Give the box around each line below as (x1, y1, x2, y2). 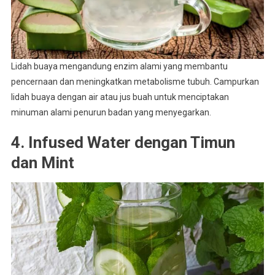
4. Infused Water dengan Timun (10, 133, 235, 152)
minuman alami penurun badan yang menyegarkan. (10, 107, 211, 117)
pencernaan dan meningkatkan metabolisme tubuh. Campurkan (10, 76, 259, 87)
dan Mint (10, 153, 74, 172)
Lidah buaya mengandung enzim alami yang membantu (10, 61, 228, 71)
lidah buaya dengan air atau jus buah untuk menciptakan (10, 91, 229, 102)
